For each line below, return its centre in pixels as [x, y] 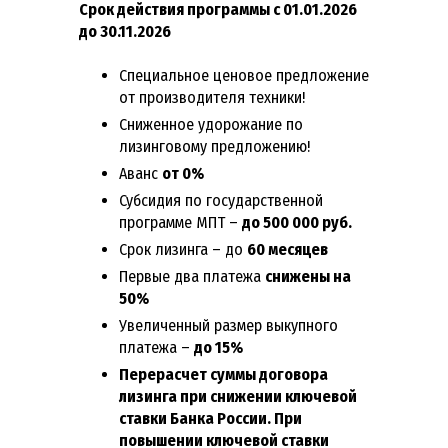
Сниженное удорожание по [211, 125]
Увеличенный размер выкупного [228, 326]
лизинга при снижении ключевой [238, 397]
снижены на [308, 277]
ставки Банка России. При [210, 419]
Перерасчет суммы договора [223, 375]
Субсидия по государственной [221, 201]
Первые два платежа [192, 277]
